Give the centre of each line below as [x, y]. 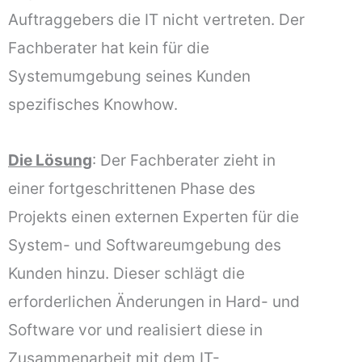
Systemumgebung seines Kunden [129, 76]
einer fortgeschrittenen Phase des [132, 188]
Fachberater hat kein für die [109, 48]
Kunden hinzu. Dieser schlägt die [126, 273]
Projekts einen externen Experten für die [154, 216]
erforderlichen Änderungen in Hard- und [154, 301]
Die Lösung [50, 160]
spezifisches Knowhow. [93, 105]
